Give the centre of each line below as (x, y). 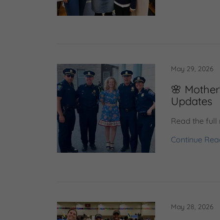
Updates (192, 101)
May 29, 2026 (192, 69)
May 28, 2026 (192, 207)
